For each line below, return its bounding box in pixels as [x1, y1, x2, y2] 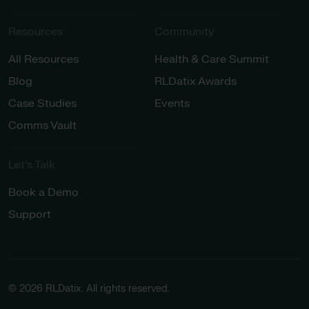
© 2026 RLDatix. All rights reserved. [8, 282, 170, 295]
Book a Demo [8, 185, 79, 199]
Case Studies [8, 96, 77, 110]
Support [8, 207, 51, 221]
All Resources [8, 52, 79, 66]
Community [154, 24, 215, 39]
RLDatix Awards [154, 74, 237, 88]
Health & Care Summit [154, 52, 269, 66]
